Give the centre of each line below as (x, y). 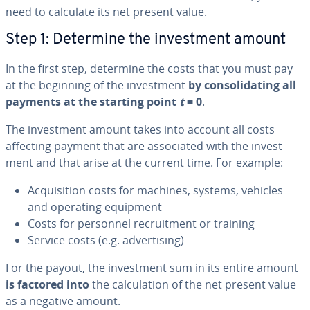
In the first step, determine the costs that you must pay (149, 68)
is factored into (47, 284)
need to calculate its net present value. (106, 11)
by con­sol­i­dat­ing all (242, 85)
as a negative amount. (63, 301)
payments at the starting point (92, 101)
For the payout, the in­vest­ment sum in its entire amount (152, 267)
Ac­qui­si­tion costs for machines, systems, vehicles (155, 190)
